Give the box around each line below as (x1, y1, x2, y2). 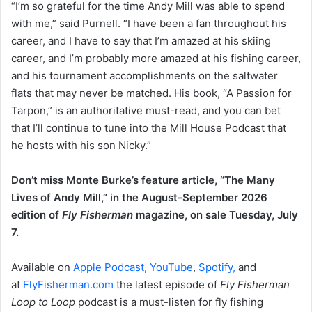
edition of (11, 208, 62, 222)
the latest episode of (114, 278, 220, 292)
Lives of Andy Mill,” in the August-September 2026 (11, 191, 267, 205)
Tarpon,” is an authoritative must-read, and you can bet (11, 104, 281, 118)
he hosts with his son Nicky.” (11, 139, 151, 153)
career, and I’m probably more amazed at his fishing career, (11, 52, 301, 65)
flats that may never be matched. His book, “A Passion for (11, 86, 292, 100)
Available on (11, 260, 73, 274)
